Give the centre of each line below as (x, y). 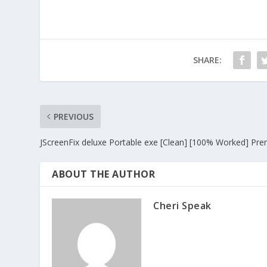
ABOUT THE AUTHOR (104, 174)
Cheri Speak (182, 205)
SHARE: (207, 60)
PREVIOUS (74, 116)
